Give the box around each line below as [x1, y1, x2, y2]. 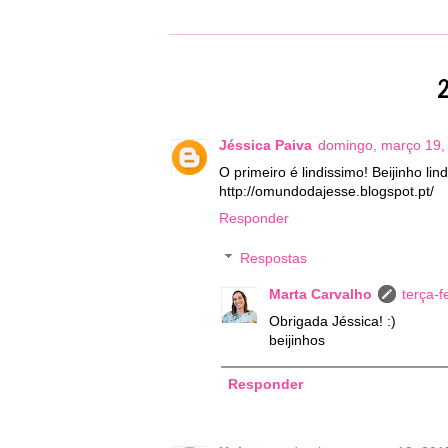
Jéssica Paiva [219, 137, 312, 154]
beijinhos [269, 331, 325, 348]
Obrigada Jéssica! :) [269, 312, 396, 329]
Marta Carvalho [269, 285, 372, 302]
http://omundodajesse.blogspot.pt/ [219, 183, 434, 200]
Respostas [240, 250, 308, 267]
